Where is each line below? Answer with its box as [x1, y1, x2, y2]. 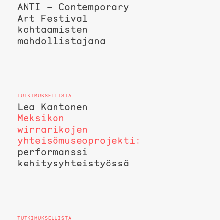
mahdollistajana [17, 35, 106, 47]
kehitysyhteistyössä [17, 157, 129, 169]
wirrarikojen [17, 123, 88, 136]
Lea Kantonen [17, 101, 88, 113]
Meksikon [17, 112, 64, 124]
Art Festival [17, 12, 88, 25]
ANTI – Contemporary [17, 1, 129, 13]
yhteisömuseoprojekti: [17, 135, 141, 147]
